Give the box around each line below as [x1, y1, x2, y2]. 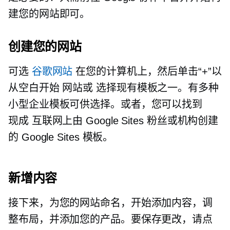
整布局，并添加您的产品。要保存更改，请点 [8, 214, 213, 225]
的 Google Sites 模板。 [8, 131, 113, 143]
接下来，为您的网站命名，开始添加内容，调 [8, 197, 213, 208]
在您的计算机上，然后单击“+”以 [72, 66, 222, 77]
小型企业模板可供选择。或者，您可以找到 [8, 99, 203, 110]
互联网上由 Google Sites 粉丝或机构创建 [28, 115, 219, 126]
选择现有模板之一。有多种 [93, 82, 219, 93]
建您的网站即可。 [8, 8, 90, 20]
